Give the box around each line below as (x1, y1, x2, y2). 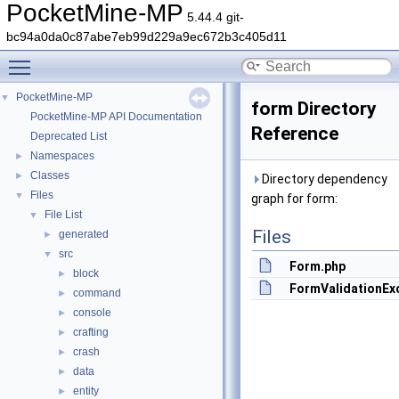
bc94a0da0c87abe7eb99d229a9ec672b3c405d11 (6, 29, 287, 44)
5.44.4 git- (183, 10, 244, 24)
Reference (251, 123, 338, 144)
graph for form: (251, 191, 338, 206)
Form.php (289, 259, 346, 273)
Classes (30, 169, 69, 182)
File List (45, 208, 82, 221)
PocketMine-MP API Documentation (30, 110, 202, 123)
